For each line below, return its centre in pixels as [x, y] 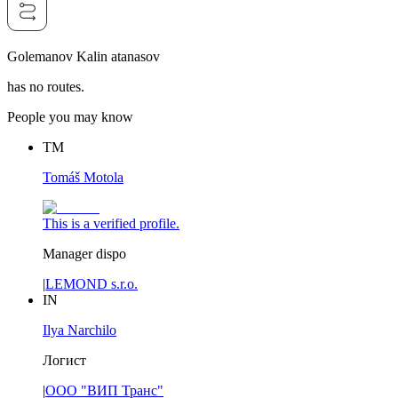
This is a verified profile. [111, 224]
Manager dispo [84, 254]
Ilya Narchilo [80, 330]
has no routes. [46, 87]
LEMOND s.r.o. [92, 284]
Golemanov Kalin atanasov [84, 57]
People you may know [70, 117]
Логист [64, 361]
